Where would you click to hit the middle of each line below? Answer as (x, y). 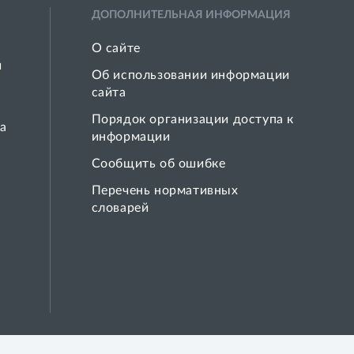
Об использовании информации (190, 75)
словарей (120, 208)
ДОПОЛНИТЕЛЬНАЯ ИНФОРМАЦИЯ (191, 15)
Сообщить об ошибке (158, 164)
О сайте (116, 48)
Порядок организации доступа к (192, 119)
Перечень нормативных (165, 190)
